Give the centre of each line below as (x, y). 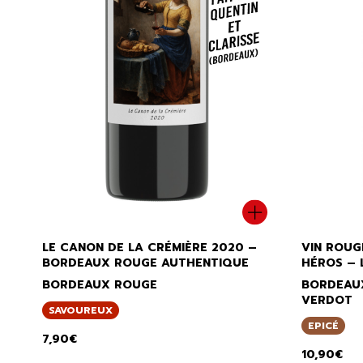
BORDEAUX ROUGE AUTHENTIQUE (145, 263)
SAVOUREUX (81, 310)
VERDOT (327, 300)
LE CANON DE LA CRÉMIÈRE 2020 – (149, 247)
